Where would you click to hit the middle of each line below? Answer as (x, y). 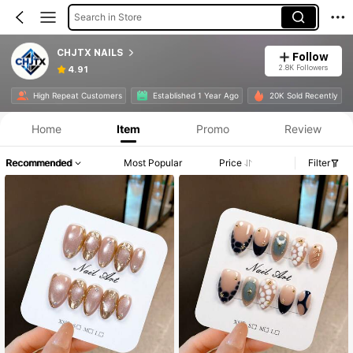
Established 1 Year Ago (195, 96)
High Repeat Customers (77, 96)
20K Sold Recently (303, 96)
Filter (319, 163)
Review (303, 128)
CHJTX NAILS (90, 52)
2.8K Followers (303, 67)
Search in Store (108, 17)
